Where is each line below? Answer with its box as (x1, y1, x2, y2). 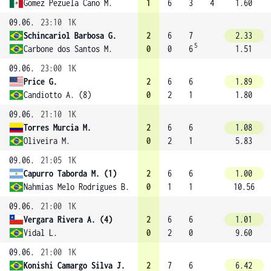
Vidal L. (24, 227, 57, 238)
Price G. (24, 76, 57, 87)
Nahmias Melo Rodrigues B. (24, 181, 129, 192)
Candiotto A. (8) (24, 90, 91, 100)
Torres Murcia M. (24, 122, 91, 132)
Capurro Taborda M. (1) (24, 168, 117, 178)
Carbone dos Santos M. (24, 44, 113, 54)
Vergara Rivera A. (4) (24, 214, 113, 224)
